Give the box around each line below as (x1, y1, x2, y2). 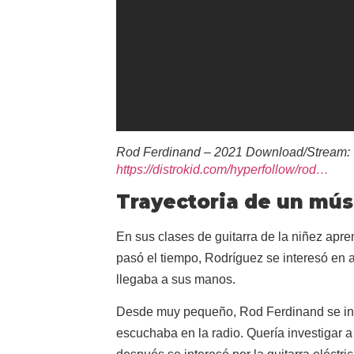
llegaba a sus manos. (116, 272, 235, 286)
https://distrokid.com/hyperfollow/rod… (116, 162, 329, 176)
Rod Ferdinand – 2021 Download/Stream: (116, 145, 350, 159)
